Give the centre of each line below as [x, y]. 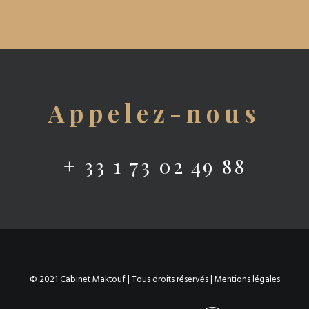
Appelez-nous [154, 113]
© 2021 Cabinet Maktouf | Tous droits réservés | [122, 280]
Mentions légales [247, 280]
